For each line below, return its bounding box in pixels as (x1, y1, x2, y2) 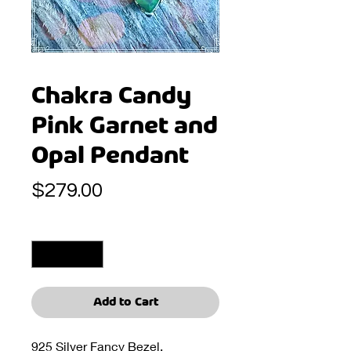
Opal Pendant (31, 145, 189, 168)
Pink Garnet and (31, 115, 218, 138)
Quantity (31, 222, 72, 233)
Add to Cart (92, 297, 158, 309)
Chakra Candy (31, 85, 191, 108)
